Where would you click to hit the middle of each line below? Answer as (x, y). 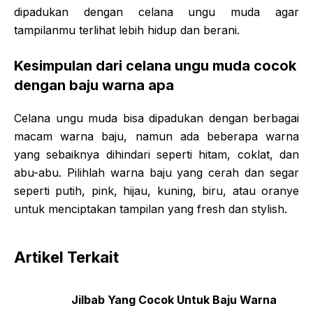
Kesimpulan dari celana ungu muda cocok (155, 65)
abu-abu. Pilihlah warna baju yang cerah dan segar (156, 172)
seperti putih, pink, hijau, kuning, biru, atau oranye (156, 190)
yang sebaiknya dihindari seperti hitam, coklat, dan (156, 154)
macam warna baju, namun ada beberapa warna (156, 136)
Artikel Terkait (66, 257)
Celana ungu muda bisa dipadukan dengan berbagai (156, 118)
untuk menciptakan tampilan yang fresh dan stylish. (151, 209)
